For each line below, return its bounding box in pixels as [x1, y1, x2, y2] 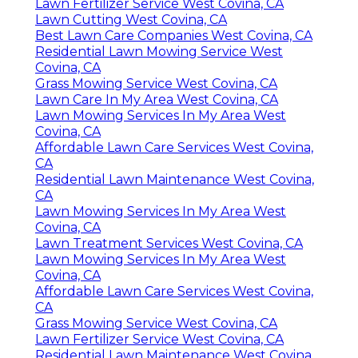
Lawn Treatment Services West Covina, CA [35, 235, 303, 251]
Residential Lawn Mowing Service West [35, 43, 283, 59]
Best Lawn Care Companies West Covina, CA [35, 27, 312, 43]
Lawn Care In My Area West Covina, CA [35, 91, 278, 107]
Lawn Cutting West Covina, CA [35, 11, 227, 27]
